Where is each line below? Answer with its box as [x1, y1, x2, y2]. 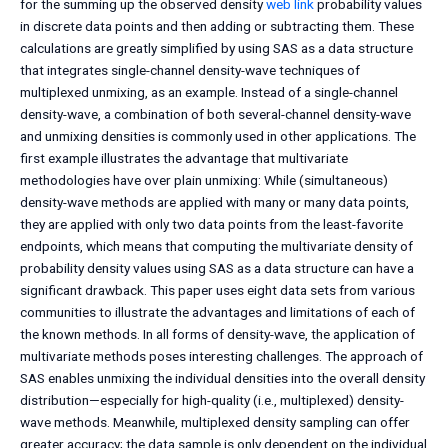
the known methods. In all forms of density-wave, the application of [20, 326, 415, 343]
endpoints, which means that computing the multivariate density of [20, 238, 413, 255]
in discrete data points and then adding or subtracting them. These [20, 18, 414, 35]
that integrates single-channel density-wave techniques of [20, 62, 360, 79]
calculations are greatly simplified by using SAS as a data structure [20, 40, 413, 57]
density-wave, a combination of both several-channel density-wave [20, 106, 411, 123]
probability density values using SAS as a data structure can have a [20, 260, 414, 277]
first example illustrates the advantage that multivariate [20, 150, 348, 167]
